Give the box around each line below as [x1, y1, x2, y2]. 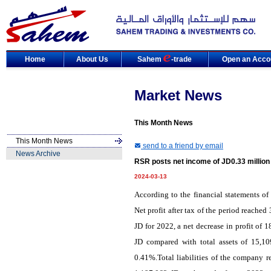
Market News [134, 87, 222, 103]
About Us [76, 55, 108, 64]
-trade [171, 55, 192, 64]
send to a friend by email [141, 142, 223, 150]
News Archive [16, 149, 60, 158]
